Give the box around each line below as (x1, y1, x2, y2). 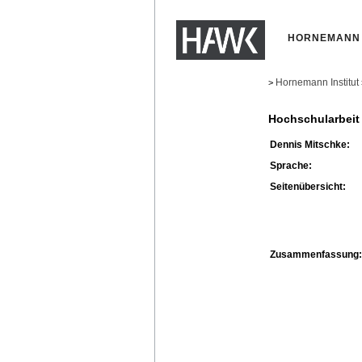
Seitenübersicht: (270, 180, 346, 192)
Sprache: (270, 159, 312, 171)
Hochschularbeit (268, 112, 360, 126)
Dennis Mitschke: (270, 138, 350, 150)
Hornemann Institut (276, 77, 359, 88)
